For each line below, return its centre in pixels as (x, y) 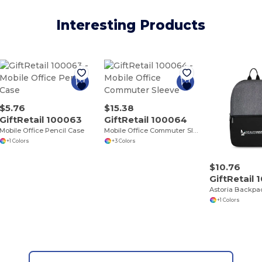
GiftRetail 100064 (146, 120)
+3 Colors (123, 141)
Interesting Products (131, 25)
